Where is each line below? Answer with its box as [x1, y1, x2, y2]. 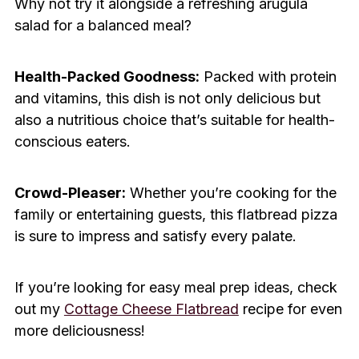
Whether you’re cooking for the [125, 184, 337, 202]
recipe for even [238, 301, 342, 318]
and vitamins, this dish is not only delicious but [14, 90, 321, 107]
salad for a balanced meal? [14, 17, 192, 34]
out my [14, 301, 64, 318]
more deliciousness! [14, 322, 145, 340]
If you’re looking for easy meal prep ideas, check [14, 279, 337, 296]
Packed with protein [199, 68, 337, 86]
